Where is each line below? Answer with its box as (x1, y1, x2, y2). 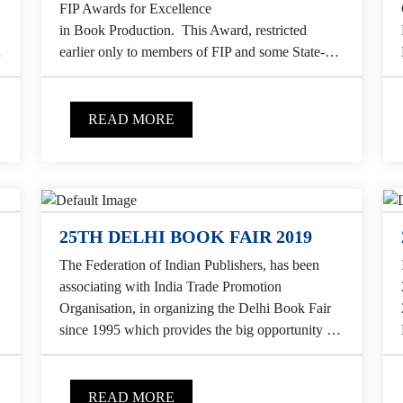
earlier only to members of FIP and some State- (59, 43, 325, 59)
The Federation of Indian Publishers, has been (59, 256, 319, 273)
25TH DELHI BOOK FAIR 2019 (59, 226, 312, 246)
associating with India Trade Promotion (59, 278, 282, 294)
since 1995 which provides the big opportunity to (59, 321, 337, 337)
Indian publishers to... (59, 343, 182, 359)
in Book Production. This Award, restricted (59, 22, 307, 38)
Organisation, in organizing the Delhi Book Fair (59, 300, 331, 316)
